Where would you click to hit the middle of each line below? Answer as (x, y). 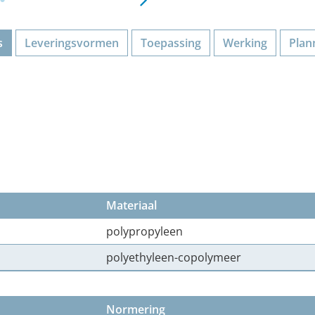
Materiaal (131, 205)
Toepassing (171, 43)
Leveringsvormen (72, 43)
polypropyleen (144, 231)
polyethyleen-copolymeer (174, 257)
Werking (245, 43)
